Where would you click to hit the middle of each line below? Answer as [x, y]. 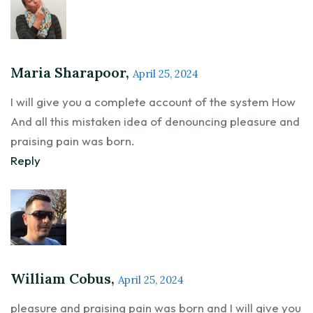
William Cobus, [64, 278]
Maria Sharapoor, [72, 72]
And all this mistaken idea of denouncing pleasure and [155, 121]
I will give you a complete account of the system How [153, 101]
